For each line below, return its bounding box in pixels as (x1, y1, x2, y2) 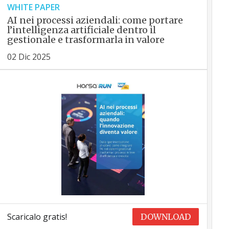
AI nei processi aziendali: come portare (7, 14, 183, 26)
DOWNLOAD (141, 212, 191, 222)
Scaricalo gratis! (7, 211, 67, 223)
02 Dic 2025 (7, 51, 51, 62)
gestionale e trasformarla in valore (7, 34, 165, 45)
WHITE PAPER (7, 2, 60, 13)
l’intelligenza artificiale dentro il (7, 24, 156, 36)
